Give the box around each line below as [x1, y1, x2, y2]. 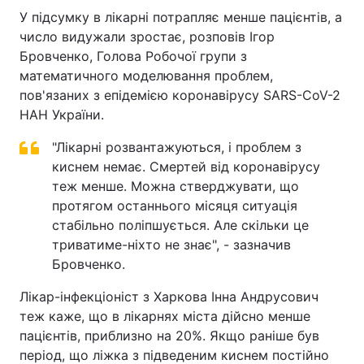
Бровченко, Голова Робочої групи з [19, 48, 247, 64]
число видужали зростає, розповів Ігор [19, 28, 275, 45]
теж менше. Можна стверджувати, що [52, 178, 299, 194]
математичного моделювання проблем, [19, 67, 273, 84]
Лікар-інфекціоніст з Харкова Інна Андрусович [19, 288, 318, 305]
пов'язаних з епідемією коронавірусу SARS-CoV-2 [19, 87, 340, 103]
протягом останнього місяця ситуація [52, 197, 297, 214]
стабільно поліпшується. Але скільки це [52, 217, 309, 233]
